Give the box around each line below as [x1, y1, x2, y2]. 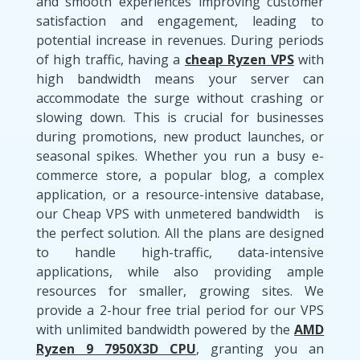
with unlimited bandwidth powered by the [35, 320, 295, 338]
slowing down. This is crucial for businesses [35, 108, 325, 126]
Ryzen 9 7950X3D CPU [35, 339, 196, 358]
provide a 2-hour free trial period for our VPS [35, 301, 325, 319]
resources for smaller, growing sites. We [35, 281, 325, 300]
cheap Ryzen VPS [184, 50, 294, 68]
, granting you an [196, 339, 325, 358]
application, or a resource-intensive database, [35, 185, 325, 203]
